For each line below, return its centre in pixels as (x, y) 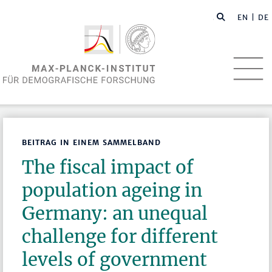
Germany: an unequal (115, 214)
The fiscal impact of (108, 168)
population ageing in (112, 191)
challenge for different (120, 237)
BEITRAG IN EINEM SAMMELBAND (92, 143)
